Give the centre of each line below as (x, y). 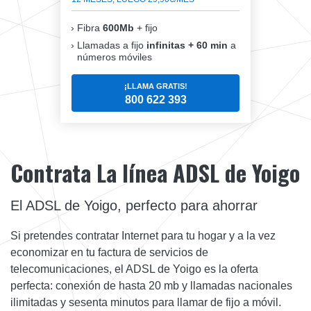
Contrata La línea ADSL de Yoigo (155, 172)
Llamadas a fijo (112, 45)
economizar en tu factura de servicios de (109, 252)
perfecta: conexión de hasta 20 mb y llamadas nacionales (151, 285)
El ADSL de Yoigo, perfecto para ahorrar (134, 205)
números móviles (115, 57)
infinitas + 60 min (187, 45)
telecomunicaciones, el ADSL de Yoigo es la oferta (134, 269)
